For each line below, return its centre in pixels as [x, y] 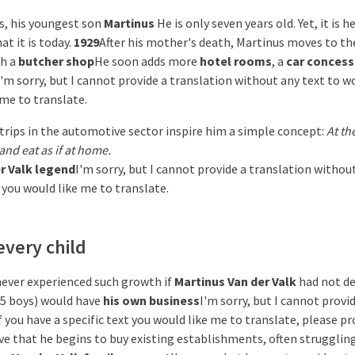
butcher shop [56, 61]
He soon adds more [147, 61]
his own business [151, 300]
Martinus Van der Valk [235, 281]
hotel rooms [236, 61]
